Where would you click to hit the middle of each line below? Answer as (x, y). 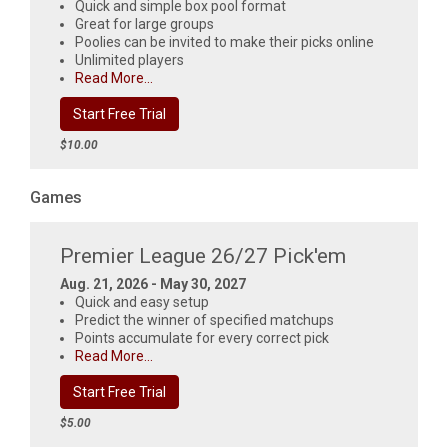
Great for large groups (144, 24)
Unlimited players (129, 60)
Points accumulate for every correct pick (202, 338)
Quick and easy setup (142, 302)
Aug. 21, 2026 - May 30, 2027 (153, 284)
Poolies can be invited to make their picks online (224, 42)
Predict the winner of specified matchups (204, 320)
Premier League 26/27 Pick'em (203, 256)
